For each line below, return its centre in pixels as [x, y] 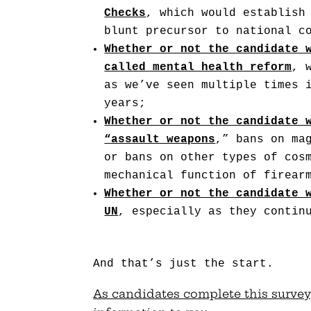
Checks [125, 14]
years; [125, 104]
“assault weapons [160, 140]
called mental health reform [198, 68]
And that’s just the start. [184, 264]
